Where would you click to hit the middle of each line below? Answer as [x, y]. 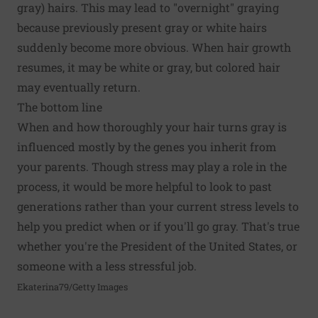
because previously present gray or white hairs [142, 28]
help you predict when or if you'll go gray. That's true [158, 226]
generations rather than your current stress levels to [158, 207]
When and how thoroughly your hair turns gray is [152, 127]
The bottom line [60, 107]
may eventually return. [79, 87]
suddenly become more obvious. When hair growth [154, 48]
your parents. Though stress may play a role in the [152, 167]
